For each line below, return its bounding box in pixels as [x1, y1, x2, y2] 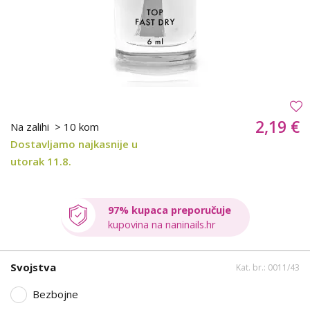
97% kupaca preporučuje [107, 203, 231, 217]
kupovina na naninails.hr [107, 217, 215, 231]
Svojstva [10, 260, 56, 275]
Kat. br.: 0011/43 [236, 262, 300, 274]
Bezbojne [33, 287, 78, 302]
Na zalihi [10, 119, 52, 134]
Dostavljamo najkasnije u [10, 136, 138, 151]
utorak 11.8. [10, 154, 71, 168]
